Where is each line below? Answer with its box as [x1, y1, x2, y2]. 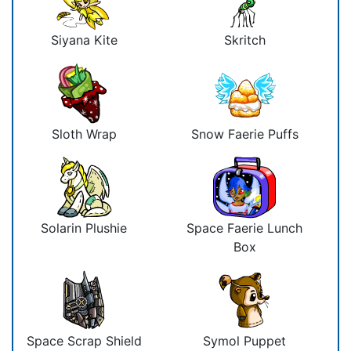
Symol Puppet [203, 332, 286, 349]
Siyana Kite [50, 31, 118, 48]
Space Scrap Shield [26, 332, 142, 349]
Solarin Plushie [41, 219, 127, 236]
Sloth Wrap [51, 125, 117, 142]
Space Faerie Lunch [186, 219, 302, 236]
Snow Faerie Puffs [190, 125, 299, 142]
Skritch [223, 31, 266, 48]
